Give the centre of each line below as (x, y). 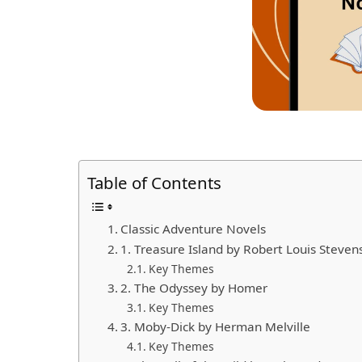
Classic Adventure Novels (194, 228)
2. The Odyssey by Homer (194, 287)
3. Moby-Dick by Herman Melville (216, 326)
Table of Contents (154, 182)
